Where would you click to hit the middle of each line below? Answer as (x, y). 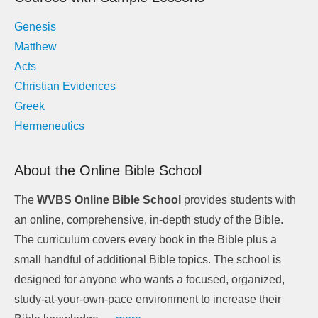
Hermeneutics (49, 126)
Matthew (35, 47)
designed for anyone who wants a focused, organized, (149, 280)
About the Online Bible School (108, 171)
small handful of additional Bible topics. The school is (148, 260)
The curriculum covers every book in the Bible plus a (146, 240)
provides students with (238, 200)
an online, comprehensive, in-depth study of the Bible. (149, 220)
